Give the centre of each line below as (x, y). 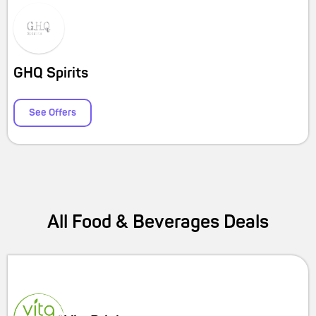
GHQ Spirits (51, 73)
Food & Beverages (146, 222)
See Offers (53, 113)
